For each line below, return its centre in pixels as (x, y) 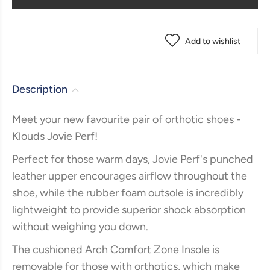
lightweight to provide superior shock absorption (129, 210)
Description (41, 89)
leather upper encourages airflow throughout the (130, 176)
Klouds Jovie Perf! (55, 136)
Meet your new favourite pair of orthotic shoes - (127, 119)
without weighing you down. (80, 227)
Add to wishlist (213, 41)
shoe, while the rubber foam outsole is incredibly (128, 193)
